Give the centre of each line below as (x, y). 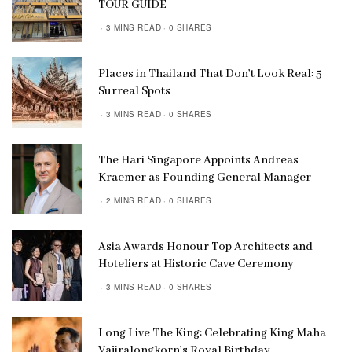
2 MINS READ (133, 200)
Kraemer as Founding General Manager (205, 177)
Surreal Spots (134, 91)
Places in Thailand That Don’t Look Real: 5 (210, 73)
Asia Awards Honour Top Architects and (205, 246)
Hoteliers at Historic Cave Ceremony (196, 264)
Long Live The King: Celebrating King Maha (212, 333)
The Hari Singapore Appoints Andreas (198, 160)
